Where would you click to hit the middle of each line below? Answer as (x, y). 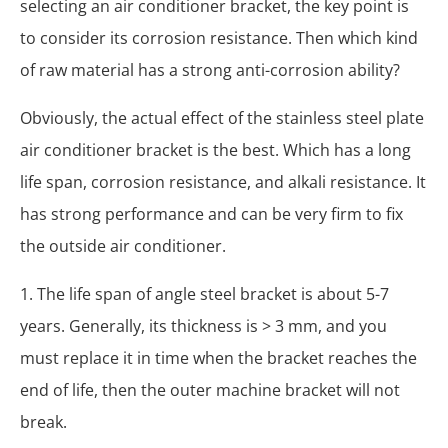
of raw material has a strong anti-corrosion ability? (210, 70)
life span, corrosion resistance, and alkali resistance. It (223, 182)
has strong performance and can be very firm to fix (211, 214)
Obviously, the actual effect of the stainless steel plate (222, 118)
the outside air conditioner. (123, 246)
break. (43, 422)
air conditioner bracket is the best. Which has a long (215, 150)
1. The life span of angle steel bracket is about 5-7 (204, 294)
